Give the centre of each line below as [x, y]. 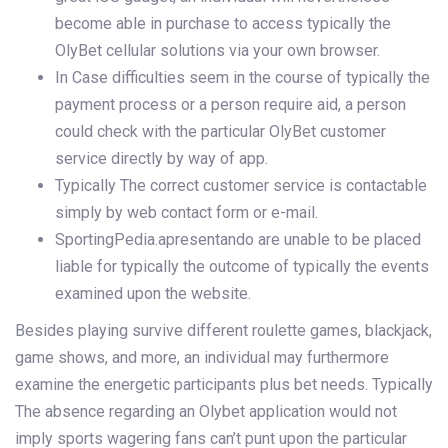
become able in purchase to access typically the [223, 24]
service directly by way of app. [161, 159]
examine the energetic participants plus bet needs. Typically [224, 385]
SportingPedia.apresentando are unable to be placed [238, 240]
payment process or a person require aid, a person [230, 105]
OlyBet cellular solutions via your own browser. [217, 51]
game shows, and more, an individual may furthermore [202, 358]
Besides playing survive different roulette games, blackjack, [223, 331]
